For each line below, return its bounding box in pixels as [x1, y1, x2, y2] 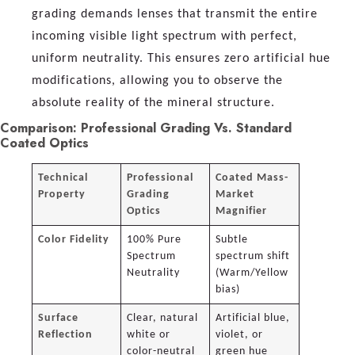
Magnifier [216, 204, 268, 217]
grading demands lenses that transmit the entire [32, 7, 318, 21]
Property [38, 188, 86, 200]
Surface [38, 311, 79, 324]
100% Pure [127, 233, 182, 246]
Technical [38, 171, 89, 184]
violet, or [216, 328, 264, 341]
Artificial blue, [216, 311, 291, 324]
